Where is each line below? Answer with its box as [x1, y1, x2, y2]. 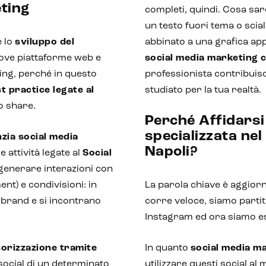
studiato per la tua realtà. [144, 85, 261, 95]
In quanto [144, 243, 191, 253]
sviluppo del [15, 37, 74, 47]
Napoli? [144, 145, 198, 159]
